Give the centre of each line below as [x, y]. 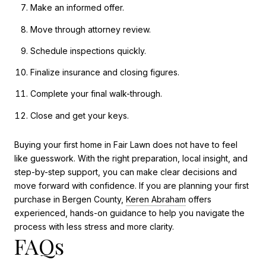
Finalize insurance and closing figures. [104, 72]
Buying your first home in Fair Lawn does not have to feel [126, 145]
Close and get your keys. [79, 115]
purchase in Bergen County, [70, 199]
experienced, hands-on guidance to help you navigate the [129, 213]
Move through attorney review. [90, 29]
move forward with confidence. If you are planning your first [132, 186]
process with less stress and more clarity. [94, 227]
